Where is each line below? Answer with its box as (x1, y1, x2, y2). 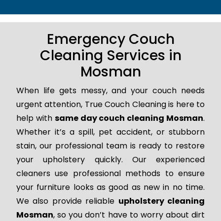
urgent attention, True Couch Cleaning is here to (16, 99, 205, 110)
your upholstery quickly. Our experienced (16, 154, 205, 166)
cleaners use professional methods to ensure (16, 168, 205, 180)
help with (16, 112, 55, 124)
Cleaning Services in (39, 46, 182, 66)
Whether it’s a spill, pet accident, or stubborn (16, 126, 205, 138)
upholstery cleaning (118, 195, 205, 207)
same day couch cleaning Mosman (54, 112, 204, 124)
